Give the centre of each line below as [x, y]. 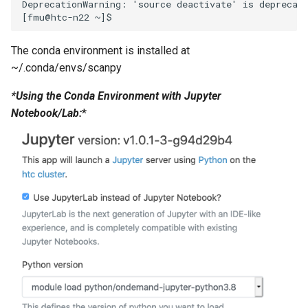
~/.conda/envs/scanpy [66, 68]
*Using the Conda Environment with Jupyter [116, 96]
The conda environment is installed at [100, 51]
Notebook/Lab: [46, 113]
